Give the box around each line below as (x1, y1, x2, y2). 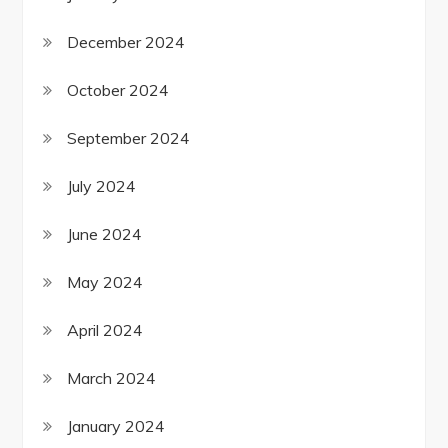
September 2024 (67, 128, 191, 149)
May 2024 (67, 272, 144, 293)
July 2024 (67, 176, 137, 197)
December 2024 (67, 32, 186, 53)
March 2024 (67, 368, 157, 389)
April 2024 (67, 320, 144, 341)
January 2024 (67, 416, 166, 437)
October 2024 (67, 80, 170, 101)
